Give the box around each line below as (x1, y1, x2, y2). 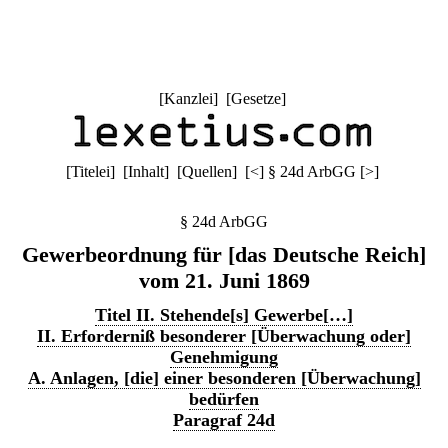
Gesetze (230, 90, 281, 107)
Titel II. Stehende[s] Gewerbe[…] (95, 305, 353, 325)
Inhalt (127, 163, 164, 180)
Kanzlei (163, 90, 213, 107)
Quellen (181, 163, 232, 180)
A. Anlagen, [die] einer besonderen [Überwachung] (27, 368, 421, 388)
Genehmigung (170, 347, 278, 367)
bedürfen (189, 389, 259, 409)
